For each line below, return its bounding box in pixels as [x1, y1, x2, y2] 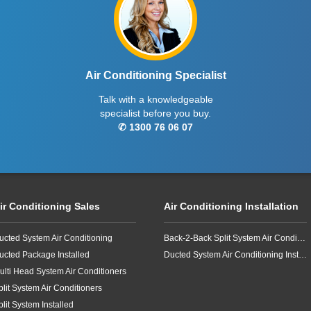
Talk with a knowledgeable [98, 94, 213, 105]
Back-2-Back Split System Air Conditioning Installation [297, 233, 305, 243]
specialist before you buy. [100, 108, 211, 119]
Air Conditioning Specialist [85, 69, 226, 81]
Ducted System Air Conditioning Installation [299, 250, 307, 260]
